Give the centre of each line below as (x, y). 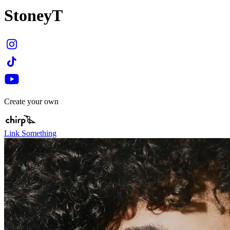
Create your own (31, 101)
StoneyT (33, 16)
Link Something (30, 133)
